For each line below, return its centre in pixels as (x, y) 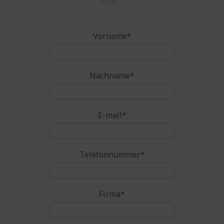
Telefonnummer (110, 154)
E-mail (110, 115)
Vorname (110, 36)
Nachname (110, 75)
